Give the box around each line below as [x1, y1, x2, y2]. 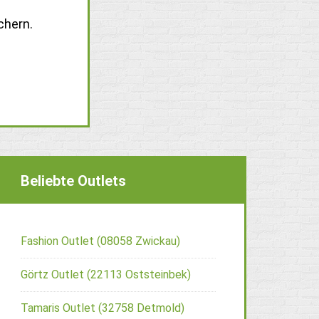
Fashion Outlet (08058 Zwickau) [21, 234, 180, 248]
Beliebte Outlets [21, 172, 126, 189]
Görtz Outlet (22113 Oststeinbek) [21, 267, 191, 281]
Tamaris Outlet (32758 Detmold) [21, 300, 184, 315]
